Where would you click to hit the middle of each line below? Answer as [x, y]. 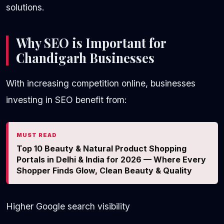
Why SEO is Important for [91, 43]
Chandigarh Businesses [85, 58]
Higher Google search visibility [68, 206]
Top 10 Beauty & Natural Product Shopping [101, 149]
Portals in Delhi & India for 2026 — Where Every [111, 160]
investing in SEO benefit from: [66, 100]
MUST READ [37, 135]
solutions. [25, 7]
